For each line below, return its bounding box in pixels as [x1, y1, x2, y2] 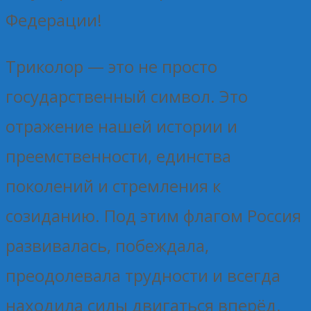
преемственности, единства [6, 144, 231, 167]
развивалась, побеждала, [6, 233, 209, 257]
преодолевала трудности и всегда [6, 263, 280, 287]
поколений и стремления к [6, 174, 221, 197]
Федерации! [6, 8, 102, 31]
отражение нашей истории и [6, 114, 237, 137]
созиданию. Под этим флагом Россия [6, 203, 301, 227]
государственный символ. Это [6, 84, 248, 108]
